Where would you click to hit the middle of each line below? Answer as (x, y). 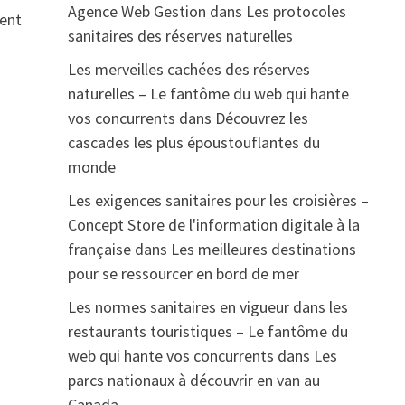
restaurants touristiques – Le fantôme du (207, 331)
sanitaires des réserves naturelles (180, 36)
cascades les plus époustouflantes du (193, 142)
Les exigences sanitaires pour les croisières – (218, 200)
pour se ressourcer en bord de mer (183, 273)
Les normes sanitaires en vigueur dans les (207, 307)
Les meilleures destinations (263, 249)
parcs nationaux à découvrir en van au (193, 380)
